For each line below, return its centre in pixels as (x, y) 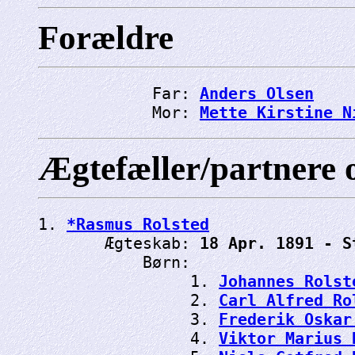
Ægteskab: (119, 243)
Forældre (106, 37)
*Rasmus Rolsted (138, 224)
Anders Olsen (257, 93)
